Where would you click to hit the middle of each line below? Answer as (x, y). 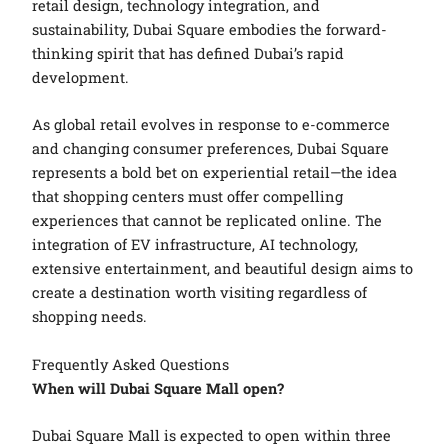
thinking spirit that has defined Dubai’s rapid (188, 54)
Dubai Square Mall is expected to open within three (212, 436)
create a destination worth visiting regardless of (200, 293)
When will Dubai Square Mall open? (158, 388)
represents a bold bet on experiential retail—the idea (215, 173)
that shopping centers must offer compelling (188, 197)
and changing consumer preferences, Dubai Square (211, 149)
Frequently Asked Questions (131, 364)
